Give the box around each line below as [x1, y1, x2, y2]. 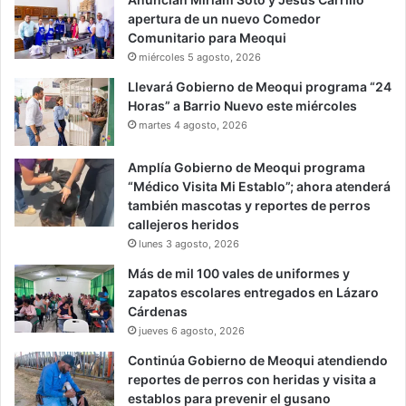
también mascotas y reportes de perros [128, 197, 371, 213]
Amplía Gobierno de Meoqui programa [128, 159, 365, 175]
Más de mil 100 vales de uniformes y [128, 265, 350, 281]
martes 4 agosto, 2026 [139, 118, 247, 131]
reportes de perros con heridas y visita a [128, 371, 376, 387]
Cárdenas [128, 303, 188, 319]
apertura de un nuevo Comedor [128, 10, 321, 26]
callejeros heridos [128, 216, 239, 232]
